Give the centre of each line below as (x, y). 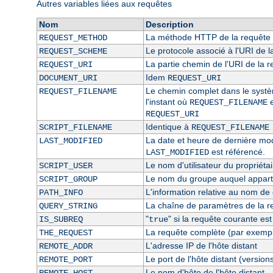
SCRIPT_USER (66, 166)
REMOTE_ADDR (66, 246)
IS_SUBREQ (61, 220)
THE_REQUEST (66, 233)
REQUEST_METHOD (73, 38)
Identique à (168, 127)
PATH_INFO (61, 193)
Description (169, 25)
